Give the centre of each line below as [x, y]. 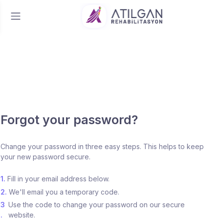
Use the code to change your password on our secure [97, 205]
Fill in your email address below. [58, 179]
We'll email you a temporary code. [64, 192]
